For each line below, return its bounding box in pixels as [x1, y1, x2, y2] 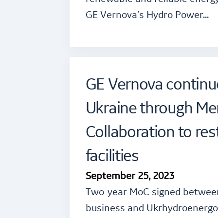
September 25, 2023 [85, 171, 174, 182]
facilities [85, 147, 139, 165]
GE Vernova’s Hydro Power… [85, 10, 209, 21]
